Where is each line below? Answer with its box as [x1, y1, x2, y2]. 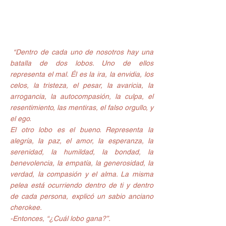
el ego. [10, 114, 31, 123]
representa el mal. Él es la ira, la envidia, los [10, 70, 153, 78]
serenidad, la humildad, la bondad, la [10, 147, 153, 156]
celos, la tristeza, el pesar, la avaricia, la [10, 81, 153, 89]
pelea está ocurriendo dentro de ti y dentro [10, 181, 153, 189]
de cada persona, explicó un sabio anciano [10, 192, 153, 200]
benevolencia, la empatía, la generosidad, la [10, 158, 153, 167]
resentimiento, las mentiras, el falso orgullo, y [10, 103, 153, 111]
